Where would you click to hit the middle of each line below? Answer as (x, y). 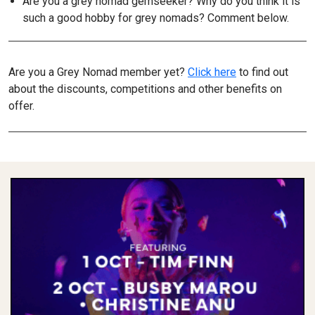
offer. (21, 105)
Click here (212, 72)
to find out (262, 72)
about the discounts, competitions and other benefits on (145, 89)
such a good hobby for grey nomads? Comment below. (156, 18)
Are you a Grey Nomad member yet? (98, 72)
